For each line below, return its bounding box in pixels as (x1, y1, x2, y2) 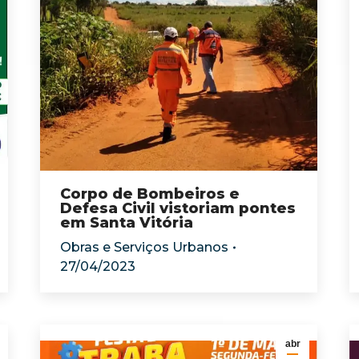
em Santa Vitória (60, 214, 193, 232)
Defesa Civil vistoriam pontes (60, 200, 296, 217)
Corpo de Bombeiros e (60, 185, 240, 203)
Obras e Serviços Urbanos (60, 240, 228, 255)
